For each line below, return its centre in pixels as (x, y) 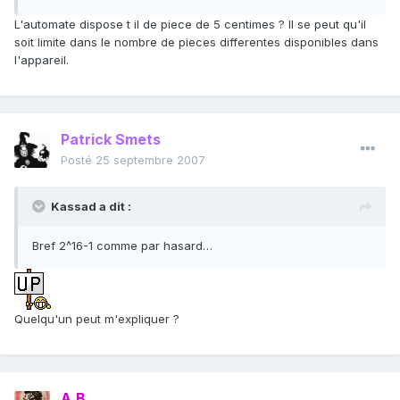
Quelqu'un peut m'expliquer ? (97, 319)
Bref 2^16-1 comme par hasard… (122, 246)
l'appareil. (42, 60)
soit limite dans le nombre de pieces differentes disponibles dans (196, 42)
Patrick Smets (111, 140)
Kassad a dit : (91, 207)
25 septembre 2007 (150, 160)
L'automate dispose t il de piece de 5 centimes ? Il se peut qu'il (190, 25)
